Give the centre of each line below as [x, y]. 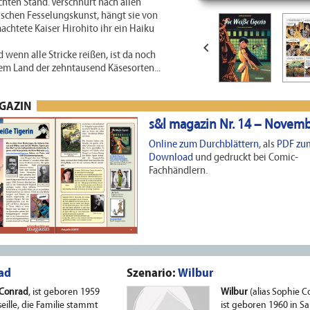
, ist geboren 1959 [64, 293]
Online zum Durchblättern [204, 144]
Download [171, 157]
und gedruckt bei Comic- [246, 157]
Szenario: [152, 274]
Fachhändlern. [178, 171]
